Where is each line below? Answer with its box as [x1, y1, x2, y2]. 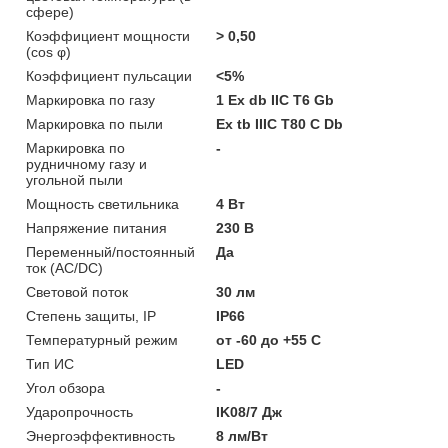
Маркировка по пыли [26, 115, 163, 132]
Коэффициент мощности [26, 27, 190, 44]
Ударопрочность [26, 403, 133, 420]
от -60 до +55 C [216, 331, 322, 348]
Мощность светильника [26, 195, 179, 212]
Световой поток [26, 283, 128, 300]
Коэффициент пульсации [26, 67, 192, 84]
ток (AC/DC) [26, 259, 103, 276]
